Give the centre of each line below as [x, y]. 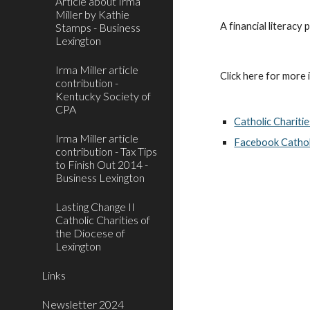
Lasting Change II [95, 207]
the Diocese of [90, 233]
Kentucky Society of [103, 96]
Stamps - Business [98, 27]
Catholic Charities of [103, 220]
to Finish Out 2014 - [102, 164]
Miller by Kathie [92, 14]
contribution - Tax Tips [106, 151]
